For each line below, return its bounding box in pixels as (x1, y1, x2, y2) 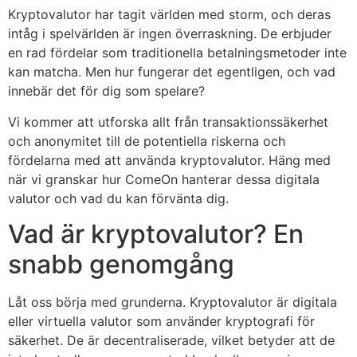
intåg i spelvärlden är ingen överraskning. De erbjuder (8, 25, 331, 42)
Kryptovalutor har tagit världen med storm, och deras (8, 6, 331, 23)
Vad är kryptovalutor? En (8, 218, 304, 250)
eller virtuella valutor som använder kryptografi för (8, 313, 315, 330)
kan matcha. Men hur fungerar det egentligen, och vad (8, 64, 335, 80)
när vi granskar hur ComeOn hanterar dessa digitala (8, 171, 320, 187)
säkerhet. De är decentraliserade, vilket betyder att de (8, 332, 335, 349)
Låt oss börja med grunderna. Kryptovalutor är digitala (8, 294, 337, 311)
